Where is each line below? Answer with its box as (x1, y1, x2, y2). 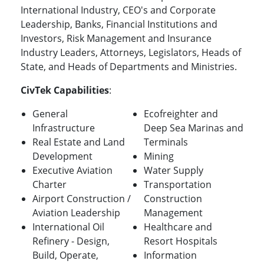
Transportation (144, 178, 212, 192)
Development (32, 150, 93, 163)
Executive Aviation (32, 164, 113, 177)
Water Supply (144, 164, 203, 177)
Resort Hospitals (144, 235, 217, 248)
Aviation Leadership (32, 206, 120, 220)
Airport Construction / (32, 192, 131, 206)
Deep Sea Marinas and (144, 121, 243, 135)
